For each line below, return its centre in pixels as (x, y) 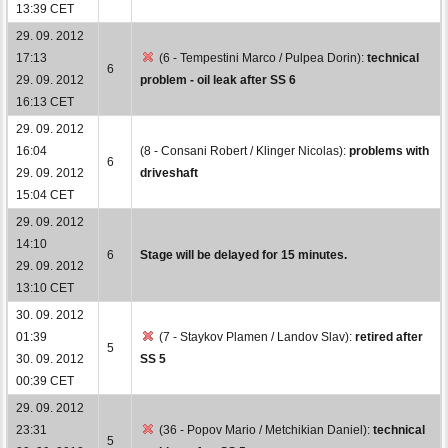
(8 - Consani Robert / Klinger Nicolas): (244, 150)
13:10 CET (45, 287)
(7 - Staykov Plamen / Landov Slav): (255, 336)
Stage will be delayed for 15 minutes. (243, 254)
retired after (389, 336)
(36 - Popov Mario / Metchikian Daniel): (264, 429)
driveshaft (169, 172)
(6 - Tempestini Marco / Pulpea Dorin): (261, 57)
